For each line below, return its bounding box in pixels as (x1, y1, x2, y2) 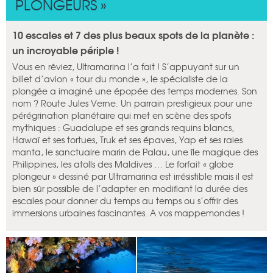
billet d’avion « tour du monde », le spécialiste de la (12, 73, 228, 85)
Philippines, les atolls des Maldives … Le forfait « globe (12, 158, 233, 171)
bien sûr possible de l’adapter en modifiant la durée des (12, 182, 247, 195)
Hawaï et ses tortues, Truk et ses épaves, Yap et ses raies (12, 133, 243, 146)
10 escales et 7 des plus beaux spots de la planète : (12, 27, 254, 43)
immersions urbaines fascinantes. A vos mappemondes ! (12, 207, 244, 219)
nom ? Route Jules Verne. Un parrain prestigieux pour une (12, 97, 252, 110)
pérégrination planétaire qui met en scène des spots (12, 109, 231, 122)
